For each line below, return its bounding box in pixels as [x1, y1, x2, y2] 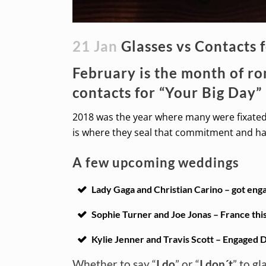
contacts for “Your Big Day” [72, 83, 262, 101]
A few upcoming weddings [72, 154, 239, 170]
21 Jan [72, 37, 118, 55]
